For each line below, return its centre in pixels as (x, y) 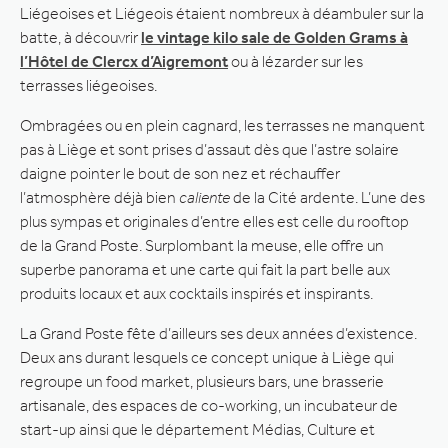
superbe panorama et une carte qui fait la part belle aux (205, 269)
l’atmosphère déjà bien (99, 197)
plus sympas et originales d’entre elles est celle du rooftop (214, 221)
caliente (204, 197)
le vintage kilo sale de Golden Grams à (274, 37)
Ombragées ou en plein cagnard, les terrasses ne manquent (222, 125)
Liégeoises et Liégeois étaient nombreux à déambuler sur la (222, 13)
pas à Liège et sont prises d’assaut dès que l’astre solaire (209, 149)
